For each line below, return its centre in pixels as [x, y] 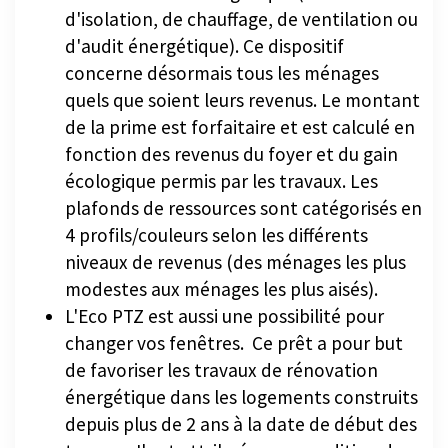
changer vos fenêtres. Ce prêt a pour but [234, 343]
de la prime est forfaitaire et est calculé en [240, 127]
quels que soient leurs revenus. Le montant [242, 100]
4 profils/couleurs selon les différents [216, 235]
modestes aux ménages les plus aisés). [221, 289]
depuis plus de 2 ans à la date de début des [241, 424]
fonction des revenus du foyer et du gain [231, 154]
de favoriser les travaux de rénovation [221, 370]
